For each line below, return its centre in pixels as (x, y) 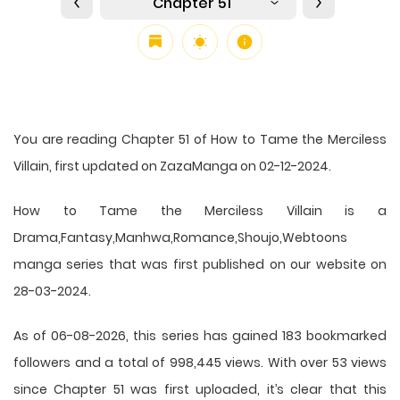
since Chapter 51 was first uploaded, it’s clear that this (200, 389)
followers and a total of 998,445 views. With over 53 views (200, 362)
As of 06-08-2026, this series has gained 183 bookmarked (200, 335)
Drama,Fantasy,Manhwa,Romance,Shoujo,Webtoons (180, 237)
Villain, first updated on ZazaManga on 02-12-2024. (172, 166)
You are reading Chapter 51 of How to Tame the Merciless (200, 139)
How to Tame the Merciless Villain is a (200, 210)
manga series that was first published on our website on (200, 264)
